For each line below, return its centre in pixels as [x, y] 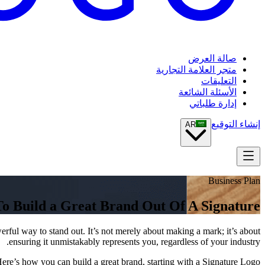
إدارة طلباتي [213, 104]
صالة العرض [212, 59]
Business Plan [234, 181]
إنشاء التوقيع [236, 124]
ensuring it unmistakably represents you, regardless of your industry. [135, 242]
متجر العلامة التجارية [196, 70]
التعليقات [219, 81]
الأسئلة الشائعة [208, 92]
